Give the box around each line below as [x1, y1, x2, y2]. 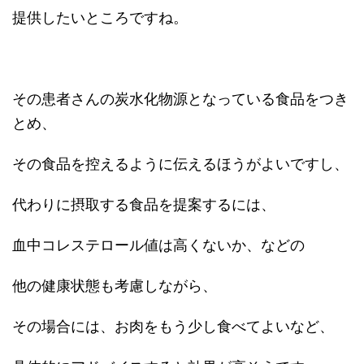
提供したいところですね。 [12, 8, 188, 26]
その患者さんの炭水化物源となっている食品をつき [12, 89, 349, 107]
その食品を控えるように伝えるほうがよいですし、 [12, 154, 349, 172]
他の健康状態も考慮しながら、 [12, 276, 217, 294]
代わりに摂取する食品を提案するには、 [12, 195, 275, 213]
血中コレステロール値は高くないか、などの [12, 236, 305, 253]
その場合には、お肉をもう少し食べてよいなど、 [12, 317, 334, 335]
